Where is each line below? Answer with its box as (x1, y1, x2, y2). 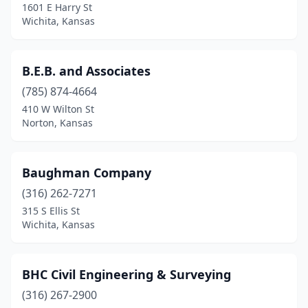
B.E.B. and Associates (22, 63, 151, 79)
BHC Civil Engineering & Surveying (22, 266, 231, 283)
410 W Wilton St (22, 102, 94, 115)
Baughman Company (22, 164, 151, 181)
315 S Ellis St (22, 204, 80, 217)
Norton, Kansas (22, 116, 93, 129)
